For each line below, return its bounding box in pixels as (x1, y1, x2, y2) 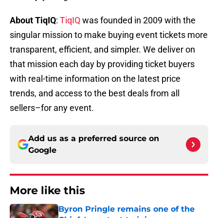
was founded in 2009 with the (80, 15, 196, 26)
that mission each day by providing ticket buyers (10, 59, 195, 70)
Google (28, 145, 56, 155)
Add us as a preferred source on (28, 134, 159, 144)
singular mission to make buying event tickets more (10, 30, 208, 40)
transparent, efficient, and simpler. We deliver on (10, 44, 195, 55)
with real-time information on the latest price (10, 73, 181, 84)
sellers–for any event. (10, 103, 94, 113)
